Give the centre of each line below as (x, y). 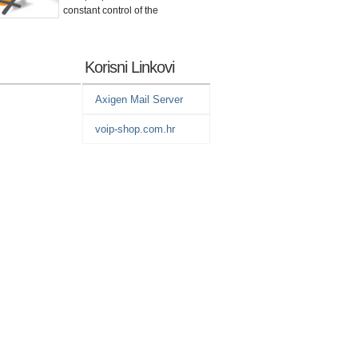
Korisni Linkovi (129, 68)
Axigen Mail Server (139, 100)
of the (146, 10)
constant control (99, 10)
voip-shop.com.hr (135, 129)
